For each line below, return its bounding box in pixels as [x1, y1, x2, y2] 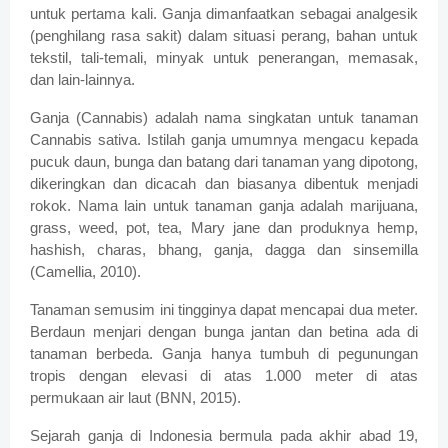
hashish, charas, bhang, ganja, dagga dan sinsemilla [30, 241, 418, 259]
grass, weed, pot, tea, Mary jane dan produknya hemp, [30, 219, 418, 237]
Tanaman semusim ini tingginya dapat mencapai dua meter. [30, 301, 418, 319]
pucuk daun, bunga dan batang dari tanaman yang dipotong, [30, 153, 418, 171]
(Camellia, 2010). [30, 263, 141, 281]
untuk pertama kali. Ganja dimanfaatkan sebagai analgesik [30, 5, 418, 23]
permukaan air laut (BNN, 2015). [30, 389, 241, 407]
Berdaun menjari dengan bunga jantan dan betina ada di [30, 323, 418, 341]
